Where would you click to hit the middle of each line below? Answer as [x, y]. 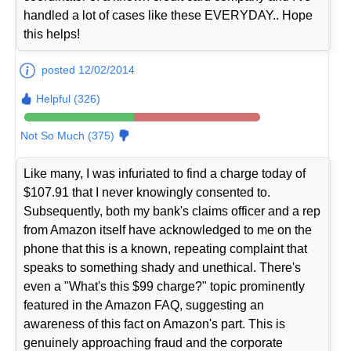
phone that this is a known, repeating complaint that [166, 248]
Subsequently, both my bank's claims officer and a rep [172, 211]
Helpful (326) [69, 98]
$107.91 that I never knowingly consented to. [147, 192]
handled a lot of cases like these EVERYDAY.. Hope [168, 15]
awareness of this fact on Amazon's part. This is [155, 324]
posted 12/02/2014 [89, 69]
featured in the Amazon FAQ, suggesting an [144, 305]
